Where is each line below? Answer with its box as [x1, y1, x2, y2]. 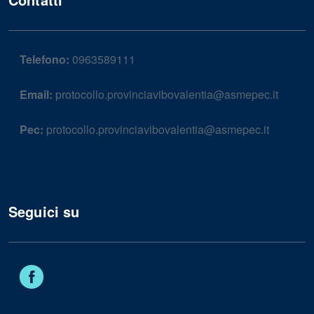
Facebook [43, 264, 92, 278]
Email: [20, 86, 53, 103]
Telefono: [20, 51, 69, 68]
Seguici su [8, 201, 80, 222]
